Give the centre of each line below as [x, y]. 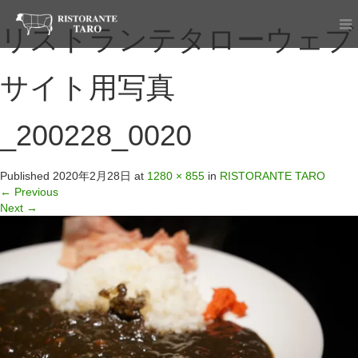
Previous [35, 192]
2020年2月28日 [92, 176]
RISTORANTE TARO [272, 176]
